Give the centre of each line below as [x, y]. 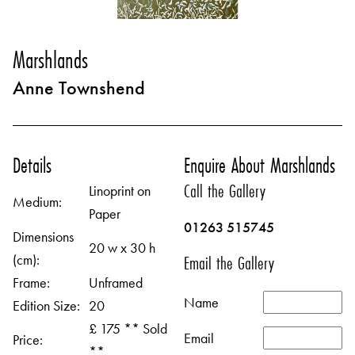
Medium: [37, 202]
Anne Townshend [79, 88]
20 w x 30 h [122, 248]
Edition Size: [46, 305]
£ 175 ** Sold [128, 328]
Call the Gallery [225, 191]
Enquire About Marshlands [260, 165]
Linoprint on [120, 191]
